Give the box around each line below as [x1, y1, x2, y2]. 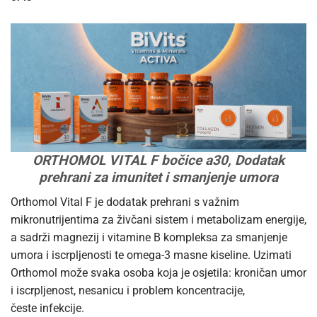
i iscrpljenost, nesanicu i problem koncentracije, [11, 283, 245, 297]
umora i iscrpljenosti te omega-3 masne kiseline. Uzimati [11, 248, 292, 262]
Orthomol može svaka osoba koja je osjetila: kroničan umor [11, 265, 306, 279]
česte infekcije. [11, 301, 84, 315]
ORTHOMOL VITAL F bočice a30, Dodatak [33, 152, 284, 169]
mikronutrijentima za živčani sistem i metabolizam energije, [11, 212, 306, 226]
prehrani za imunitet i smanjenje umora [39, 169, 278, 186]
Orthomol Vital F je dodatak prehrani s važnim [11, 195, 239, 209]
